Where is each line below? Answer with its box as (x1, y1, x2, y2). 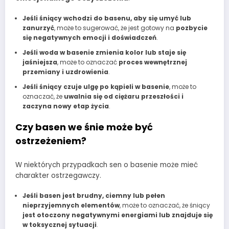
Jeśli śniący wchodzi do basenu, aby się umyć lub (22, 14, 191, 22)
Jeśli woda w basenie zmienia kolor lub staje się (22, 48, 186, 57)
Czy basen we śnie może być (15, 121, 153, 133)
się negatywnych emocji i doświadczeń (22, 33, 156, 42)
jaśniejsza (22, 58, 57, 66)
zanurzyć (22, 24, 54, 32)
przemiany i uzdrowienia (22, 67, 108, 76)
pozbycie (175, 24, 208, 32)
